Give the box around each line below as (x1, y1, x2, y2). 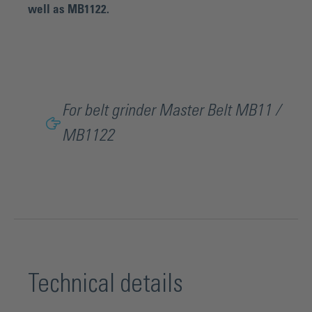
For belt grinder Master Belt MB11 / (62, 104, 281, 119)
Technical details (28, 272, 183, 297)
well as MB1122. (28, 3, 109, 15)
